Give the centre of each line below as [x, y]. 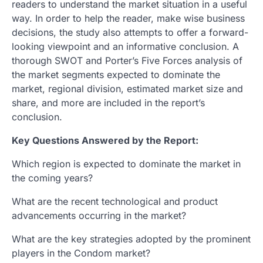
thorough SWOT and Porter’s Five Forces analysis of [127, 60]
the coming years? [52, 178]
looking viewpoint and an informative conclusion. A [125, 46]
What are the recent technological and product [115, 201]
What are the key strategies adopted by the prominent [131, 239]
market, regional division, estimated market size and [127, 88]
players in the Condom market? [81, 253]
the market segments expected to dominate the [116, 74]
